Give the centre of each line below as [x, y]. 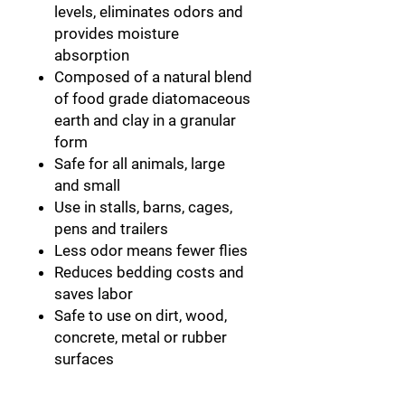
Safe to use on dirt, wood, [141, 315]
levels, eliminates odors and [149, 11]
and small [87, 185]
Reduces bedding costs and [149, 272]
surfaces [84, 358]
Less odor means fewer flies [151, 250]
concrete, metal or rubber [141, 337]
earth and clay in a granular [145, 120]
